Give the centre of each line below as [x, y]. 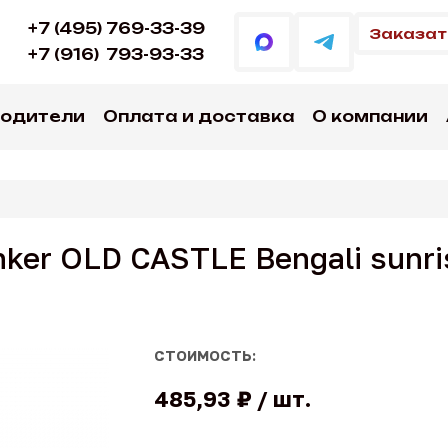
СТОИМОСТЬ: [205, 355]
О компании [370, 116]
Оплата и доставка [198, 116]
